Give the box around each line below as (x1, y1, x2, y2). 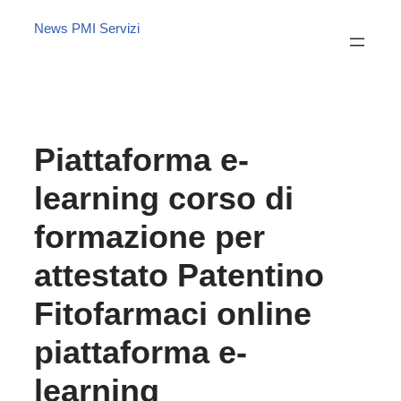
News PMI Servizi (33, 21, 140, 36)
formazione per (33, 218, 265, 255)
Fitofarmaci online (33, 294, 311, 332)
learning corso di (33, 179, 294, 217)
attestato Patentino (33, 256, 324, 294)
